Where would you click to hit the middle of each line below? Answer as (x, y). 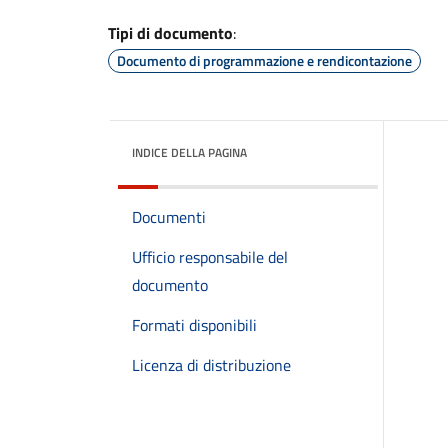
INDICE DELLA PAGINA (189, 152)
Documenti (169, 217)
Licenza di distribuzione (211, 365)
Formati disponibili (194, 325)
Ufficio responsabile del (210, 257)
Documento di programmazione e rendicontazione (264, 60)
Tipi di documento (170, 33)
